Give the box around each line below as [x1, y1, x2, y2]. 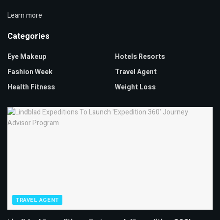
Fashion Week [7, 67, 53, 78]
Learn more [7, 10, 42, 21]
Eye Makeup [7, 52, 46, 62]
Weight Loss [115, 82, 156, 93]
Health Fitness [7, 82, 55, 93]
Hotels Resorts [115, 52, 165, 62]
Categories [7, 30, 50, 43]
